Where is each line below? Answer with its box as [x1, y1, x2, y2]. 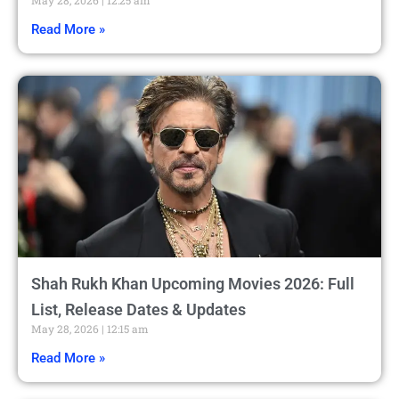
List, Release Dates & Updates [31, 299, 246, 319]
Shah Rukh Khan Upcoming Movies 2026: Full [31, 273, 354, 293]
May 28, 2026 [31, 321, 102, 336]
